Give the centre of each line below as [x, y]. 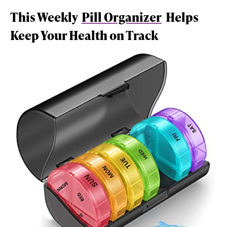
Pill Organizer [122, 17]
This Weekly [45, 17]
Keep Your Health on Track [84, 35]
